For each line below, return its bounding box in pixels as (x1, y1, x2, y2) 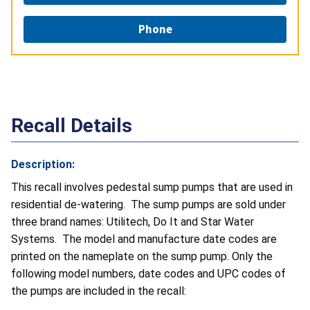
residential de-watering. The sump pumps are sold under (11, 198, 286, 212)
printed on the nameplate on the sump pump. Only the (11, 250, 273, 264)
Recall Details (11, 114, 132, 138)
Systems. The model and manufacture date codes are (11, 232, 277, 246)
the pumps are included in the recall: (11, 284, 192, 298)
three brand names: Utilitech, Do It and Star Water (11, 215, 254, 229)
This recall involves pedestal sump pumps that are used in (11, 181, 293, 194)
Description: (11, 158, 75, 172)
